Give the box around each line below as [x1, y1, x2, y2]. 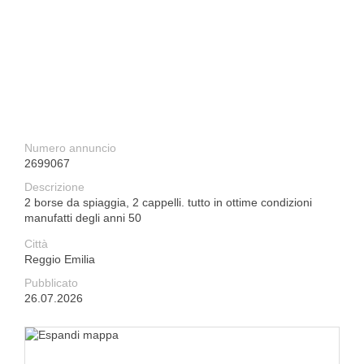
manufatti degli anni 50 [24, 211, 141, 224]
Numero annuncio [24, 141, 116, 154]
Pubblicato [24, 276, 78, 289]
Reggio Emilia [24, 253, 95, 266]
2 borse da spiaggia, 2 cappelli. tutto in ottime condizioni [24, 196, 312, 209]
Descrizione [24, 180, 84, 193]
